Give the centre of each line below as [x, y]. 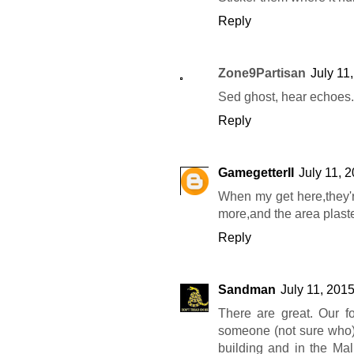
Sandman [247, 290]
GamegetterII [256, 173]
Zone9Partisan [262, 73]
